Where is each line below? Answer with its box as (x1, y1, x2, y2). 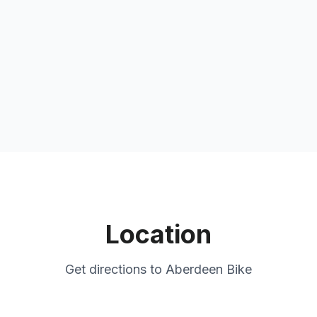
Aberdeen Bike (166, 262, 252, 277)
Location (105, 219, 212, 250)
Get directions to (65, 262, 166, 277)
